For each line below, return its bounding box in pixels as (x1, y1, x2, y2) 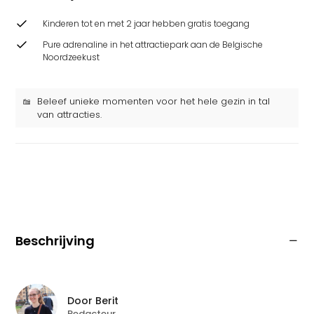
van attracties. (37, 108, 102, 121)
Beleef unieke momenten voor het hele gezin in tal (37, 95, 270, 108)
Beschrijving (15, 232, 95, 250)
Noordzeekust (43, 51, 100, 63)
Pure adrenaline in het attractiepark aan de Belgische (43, 39, 263, 50)
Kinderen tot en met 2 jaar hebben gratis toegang (43, 18, 250, 29)
